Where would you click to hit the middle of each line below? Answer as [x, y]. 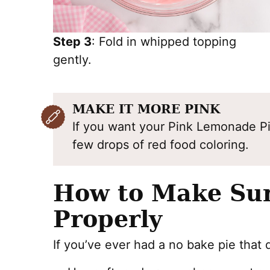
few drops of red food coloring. [162, 144]
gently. [72, 59]
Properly [108, 219]
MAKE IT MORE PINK [146, 109]
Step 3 [72, 41]
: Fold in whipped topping [164, 41]
